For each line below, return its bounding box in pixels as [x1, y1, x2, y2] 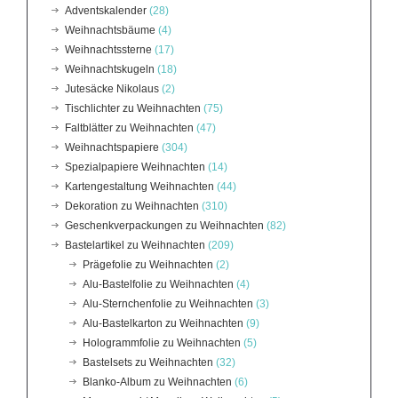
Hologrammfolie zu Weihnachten [83, 336, 241, 349]
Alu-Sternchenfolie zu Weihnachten [83, 297, 253, 310]
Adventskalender [65, 4, 147, 17]
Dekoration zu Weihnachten [65, 199, 199, 212]
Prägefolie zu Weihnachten [83, 258, 213, 271]
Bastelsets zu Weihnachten [83, 355, 213, 369]
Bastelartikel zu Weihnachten [65, 238, 205, 251]
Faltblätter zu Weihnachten [65, 121, 194, 134]
